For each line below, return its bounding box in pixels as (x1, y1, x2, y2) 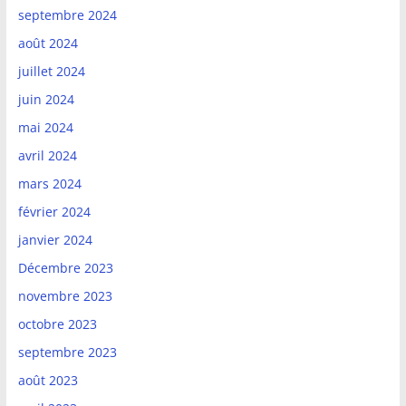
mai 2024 (17, 119, 73, 137)
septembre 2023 (17, 343, 117, 362)
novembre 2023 (17, 287, 112, 305)
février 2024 (17, 203, 91, 221)
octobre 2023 (17, 315, 97, 333)
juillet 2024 (17, 63, 85, 81)
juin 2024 (17, 91, 74, 109)
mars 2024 (17, 175, 82, 193)
